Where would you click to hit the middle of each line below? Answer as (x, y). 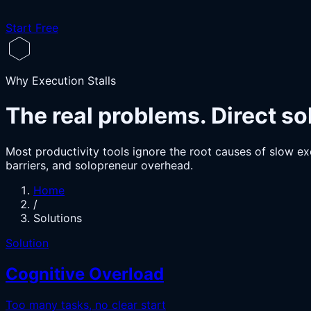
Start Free (32, 28)
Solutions (58, 218)
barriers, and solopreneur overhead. (99, 165)
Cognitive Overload (85, 274)
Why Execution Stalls (61, 81)
